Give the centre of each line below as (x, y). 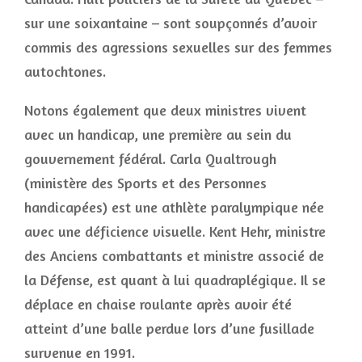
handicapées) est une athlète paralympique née (174, 207)
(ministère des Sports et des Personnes (145, 183)
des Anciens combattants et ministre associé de (174, 255)
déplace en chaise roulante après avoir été (158, 304)
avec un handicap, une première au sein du (158, 134)
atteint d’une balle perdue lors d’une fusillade (169, 328)
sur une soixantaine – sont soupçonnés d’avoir (170, 23)
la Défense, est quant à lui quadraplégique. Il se (175, 280)
